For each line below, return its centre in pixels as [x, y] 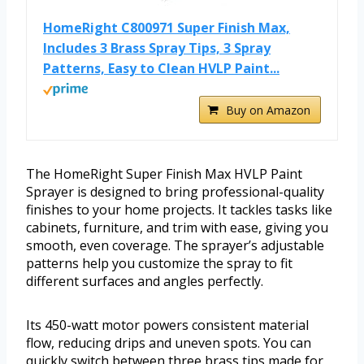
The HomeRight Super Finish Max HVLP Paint [164, 174]
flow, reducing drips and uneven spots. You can [169, 343]
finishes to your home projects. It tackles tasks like [179, 210]
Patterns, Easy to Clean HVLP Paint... [161, 69]
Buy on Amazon [268, 110]
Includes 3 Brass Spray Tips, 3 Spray [157, 48]
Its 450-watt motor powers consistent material [167, 325]
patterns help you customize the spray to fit [159, 264]
